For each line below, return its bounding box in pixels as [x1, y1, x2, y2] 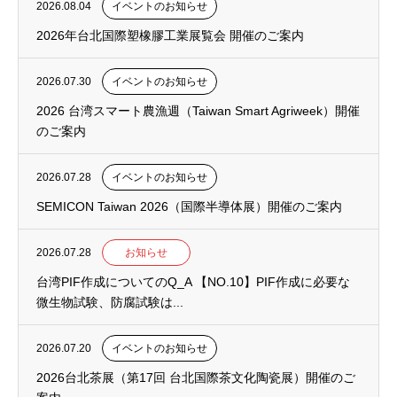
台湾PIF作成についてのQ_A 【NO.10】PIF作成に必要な [36, 275, 350, 290]
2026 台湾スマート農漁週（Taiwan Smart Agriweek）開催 [36, 104, 360, 119]
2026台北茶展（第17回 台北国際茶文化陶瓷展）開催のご [36, 370, 355, 385]
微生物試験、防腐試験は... [36, 295, 183, 310]
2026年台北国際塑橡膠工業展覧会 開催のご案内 [36, 28, 304, 43]
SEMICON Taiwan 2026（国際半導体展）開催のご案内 [36, 199, 342, 214]
